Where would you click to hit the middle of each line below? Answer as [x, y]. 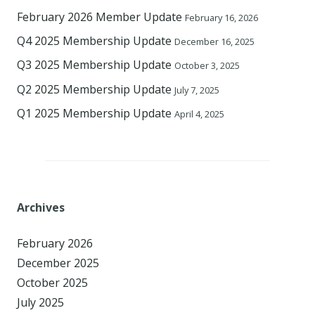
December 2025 [58, 263]
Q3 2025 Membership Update [94, 65]
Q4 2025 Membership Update [94, 41]
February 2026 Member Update [99, 17]
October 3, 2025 [207, 66]
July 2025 [40, 303]
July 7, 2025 [197, 90]
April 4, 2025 [199, 114]
